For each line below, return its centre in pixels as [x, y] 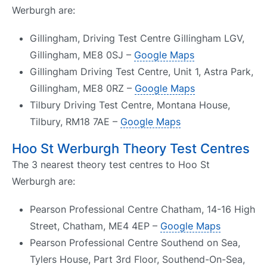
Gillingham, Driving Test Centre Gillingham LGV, [137, 38]
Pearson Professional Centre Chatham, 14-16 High [142, 209]
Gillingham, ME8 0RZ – [82, 88]
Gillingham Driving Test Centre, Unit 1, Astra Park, [142, 71]
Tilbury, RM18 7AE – [75, 121]
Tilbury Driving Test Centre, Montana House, [130, 105]
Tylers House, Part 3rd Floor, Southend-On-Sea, [137, 260]
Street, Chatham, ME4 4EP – [95, 226]
